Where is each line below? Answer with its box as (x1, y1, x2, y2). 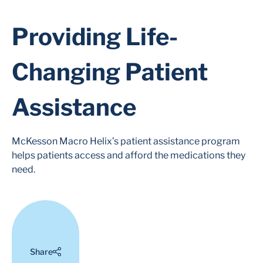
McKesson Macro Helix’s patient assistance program (12, 136, 240, 147)
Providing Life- (12, 22, 178, 52)
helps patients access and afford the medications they (12, 150, 245, 161)
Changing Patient (12, 58, 208, 87)
